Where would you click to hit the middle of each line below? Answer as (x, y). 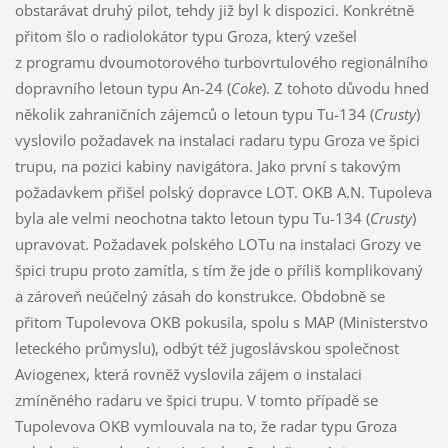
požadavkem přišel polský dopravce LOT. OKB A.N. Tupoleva (223, 192)
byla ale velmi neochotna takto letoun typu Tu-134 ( (192, 218)
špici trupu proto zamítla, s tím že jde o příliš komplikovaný (218, 270)
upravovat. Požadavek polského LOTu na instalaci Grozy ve (217, 244)
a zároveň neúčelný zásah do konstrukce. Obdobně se (199, 296)
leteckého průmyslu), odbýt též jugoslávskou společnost (208, 348)
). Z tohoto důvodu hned (345, 88)
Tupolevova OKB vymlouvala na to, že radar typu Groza (205, 426)
